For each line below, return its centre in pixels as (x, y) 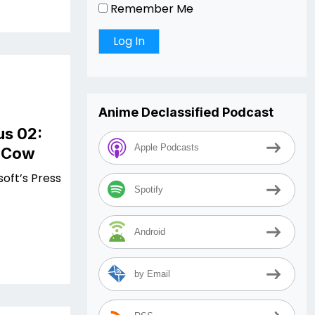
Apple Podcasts (167, 148)
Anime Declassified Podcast (186, 112)
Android (150, 232)
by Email (152, 274)
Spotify (149, 190)
